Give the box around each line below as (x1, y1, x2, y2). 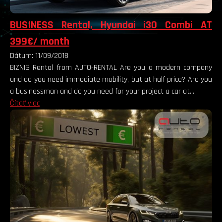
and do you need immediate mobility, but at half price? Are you (10, 74, 212, 85)
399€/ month (10, 35, 69, 49)
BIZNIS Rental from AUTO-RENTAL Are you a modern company (10, 62, 212, 73)
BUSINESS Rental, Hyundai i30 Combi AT (10, 18, 212, 33)
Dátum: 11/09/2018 (10, 51, 68, 61)
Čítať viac (10, 98, 40, 109)
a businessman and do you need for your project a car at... (10, 86, 194, 97)
